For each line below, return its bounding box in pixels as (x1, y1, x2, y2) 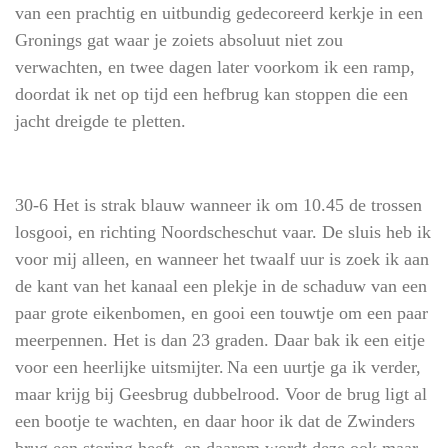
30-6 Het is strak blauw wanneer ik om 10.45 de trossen (15, 195, 422, 215)
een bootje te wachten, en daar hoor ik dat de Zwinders (15, 411, 415, 431)
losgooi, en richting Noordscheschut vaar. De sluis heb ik (15, 222, 431, 242)
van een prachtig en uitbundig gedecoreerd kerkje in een (15, 3, 423, 23)
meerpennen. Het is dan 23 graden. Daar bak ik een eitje (15, 330, 425, 350)
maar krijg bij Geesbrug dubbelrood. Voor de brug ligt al (15, 384, 427, 404)
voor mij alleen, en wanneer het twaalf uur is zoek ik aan (15, 249, 429, 269)
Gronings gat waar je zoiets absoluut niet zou (15, 30, 343, 50)
